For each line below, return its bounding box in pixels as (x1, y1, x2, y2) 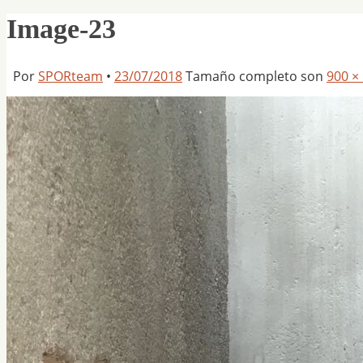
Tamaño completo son (186, 67, 327, 86)
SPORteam (38, 67, 103, 86)
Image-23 (6, 14, 116, 45)
